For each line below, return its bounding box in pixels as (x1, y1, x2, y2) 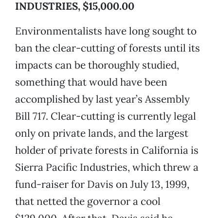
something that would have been (15, 75, 167, 89)
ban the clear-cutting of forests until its (15, 41, 200, 55)
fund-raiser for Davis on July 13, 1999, (15, 178, 189, 191)
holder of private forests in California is (15, 144, 199, 157)
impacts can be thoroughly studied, (15, 58, 179, 72)
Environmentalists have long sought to (15, 24, 197, 38)
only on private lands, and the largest (15, 127, 188, 140)
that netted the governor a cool (15, 195, 161, 208)
